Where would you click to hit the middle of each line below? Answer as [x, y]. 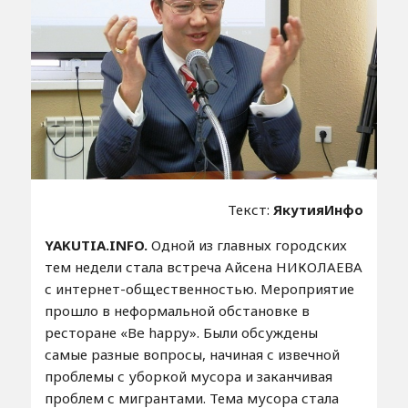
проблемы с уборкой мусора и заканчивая [188, 377]
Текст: [251, 210]
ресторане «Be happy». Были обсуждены [181, 333]
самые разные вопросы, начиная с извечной [192, 355]
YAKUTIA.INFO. [97, 245]
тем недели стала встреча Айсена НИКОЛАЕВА [203, 267]
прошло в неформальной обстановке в [177, 311]
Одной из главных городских [249, 245]
